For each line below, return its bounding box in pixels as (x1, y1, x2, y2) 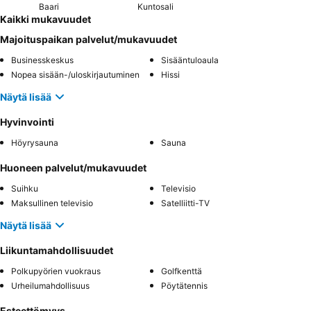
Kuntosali (137, 1, 174, 12)
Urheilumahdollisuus (11, 280, 90, 292)
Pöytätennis (161, 280, 208, 292)
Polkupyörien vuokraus (11, 266, 101, 277)
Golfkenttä (161, 266, 202, 277)
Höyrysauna (11, 137, 58, 149)
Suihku (11, 183, 38, 194)
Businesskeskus (11, 55, 74, 66)
